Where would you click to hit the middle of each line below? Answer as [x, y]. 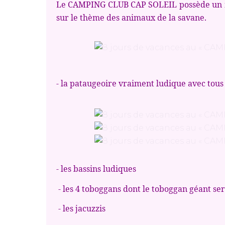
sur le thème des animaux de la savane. [131, 17]
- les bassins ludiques [96, 169]
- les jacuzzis [81, 208]
